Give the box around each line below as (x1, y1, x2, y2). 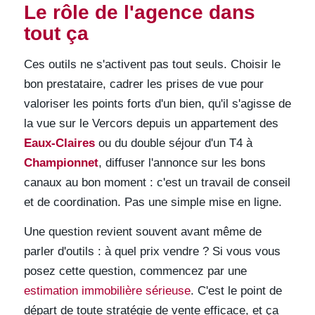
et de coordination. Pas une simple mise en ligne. (23, 195, 282, 209)
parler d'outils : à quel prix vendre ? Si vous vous (23, 244, 281, 258)
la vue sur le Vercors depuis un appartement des (23, 116, 278, 130)
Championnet (23, 155, 98, 169)
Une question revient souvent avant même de (23, 224, 262, 238)
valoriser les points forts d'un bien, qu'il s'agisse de (23, 96, 291, 110)
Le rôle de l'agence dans (23, 1, 255, 24)
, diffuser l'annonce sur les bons (98, 155, 266, 169)
